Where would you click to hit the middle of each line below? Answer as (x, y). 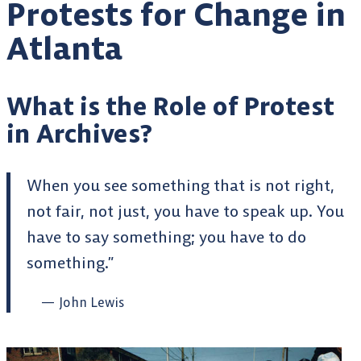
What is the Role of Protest (170, 106)
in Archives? (79, 133)
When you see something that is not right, (180, 185)
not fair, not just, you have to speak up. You (185, 211)
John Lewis (91, 303)
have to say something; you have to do (166, 237)
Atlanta (64, 49)
